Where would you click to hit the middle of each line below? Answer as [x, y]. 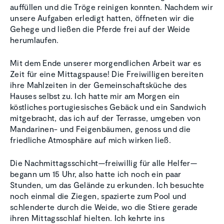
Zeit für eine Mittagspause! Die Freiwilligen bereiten [107, 74]
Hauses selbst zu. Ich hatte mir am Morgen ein [95, 96]
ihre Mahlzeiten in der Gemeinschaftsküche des [98, 85]
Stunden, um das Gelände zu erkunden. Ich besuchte [107, 185]
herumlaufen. [34, 40]
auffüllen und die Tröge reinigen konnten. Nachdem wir [111, 7]
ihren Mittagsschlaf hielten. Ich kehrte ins [87, 218]
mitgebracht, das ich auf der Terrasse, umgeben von [105, 118]
